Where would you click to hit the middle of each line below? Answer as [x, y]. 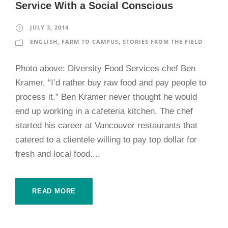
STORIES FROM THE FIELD [163, 41]
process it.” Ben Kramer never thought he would [106, 97]
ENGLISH [44, 41]
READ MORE [54, 191]
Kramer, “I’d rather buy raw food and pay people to [111, 82]
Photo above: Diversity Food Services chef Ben [105, 68]
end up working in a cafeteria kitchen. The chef [104, 111]
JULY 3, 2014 [49, 27]
